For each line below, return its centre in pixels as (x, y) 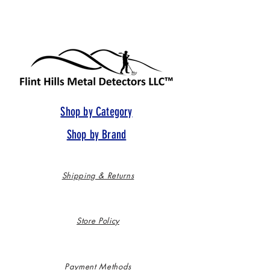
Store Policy (98, 221)
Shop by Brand (96, 135)
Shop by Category (96, 112)
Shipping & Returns (98, 176)
